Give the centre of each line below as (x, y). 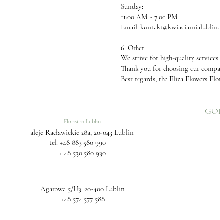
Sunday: (132, 6)
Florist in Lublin (82, 121)
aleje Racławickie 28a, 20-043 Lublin (82, 132)
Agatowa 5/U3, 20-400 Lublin (82, 189)
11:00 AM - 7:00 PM (149, 17)
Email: (131, 27)
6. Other (133, 48)
